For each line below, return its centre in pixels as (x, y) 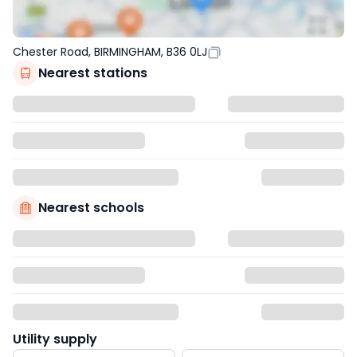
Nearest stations (93, 73)
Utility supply (55, 339)
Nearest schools (91, 207)
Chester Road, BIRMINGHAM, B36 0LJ (110, 51)
